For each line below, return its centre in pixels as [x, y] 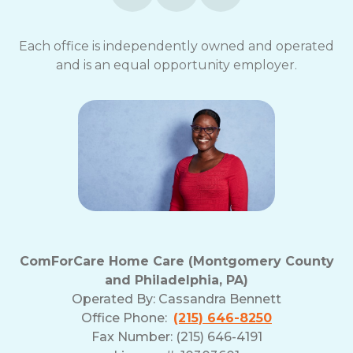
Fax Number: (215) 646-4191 [176, 336]
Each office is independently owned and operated [176, 46]
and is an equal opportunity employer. [176, 65]
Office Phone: [127, 318]
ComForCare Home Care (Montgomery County [176, 261]
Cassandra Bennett [220, 299]
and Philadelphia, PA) [176, 280]
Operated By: [115, 299]
